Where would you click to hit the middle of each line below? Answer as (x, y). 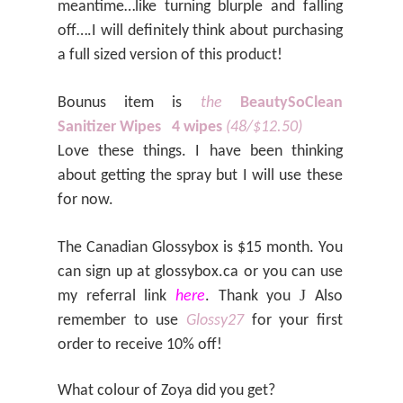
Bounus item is (129, 103)
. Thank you (253, 297)
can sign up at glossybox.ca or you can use (200, 273)
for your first (293, 321)
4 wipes (199, 128)
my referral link (117, 297)
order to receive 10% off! (140, 345)
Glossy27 (215, 321)
